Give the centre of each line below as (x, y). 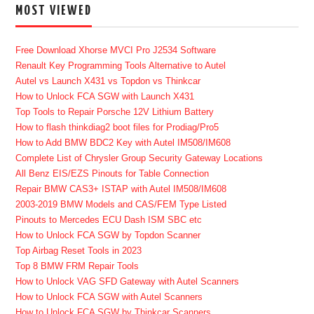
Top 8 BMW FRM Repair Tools (77, 266)
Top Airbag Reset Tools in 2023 (79, 251)
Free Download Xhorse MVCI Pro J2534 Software (116, 50)
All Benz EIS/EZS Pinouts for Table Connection (112, 173)
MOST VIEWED (54, 11)
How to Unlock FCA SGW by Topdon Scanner (108, 235)
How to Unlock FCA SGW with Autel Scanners (109, 297)
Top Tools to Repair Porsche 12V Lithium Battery (115, 112)
